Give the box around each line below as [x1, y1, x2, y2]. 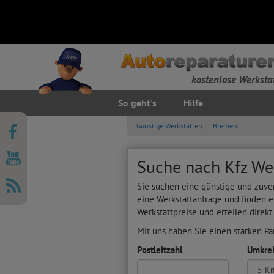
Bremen [212, 121, 237, 130]
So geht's [117, 97, 157, 109]
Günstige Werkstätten [136, 121, 202, 130]
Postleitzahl [136, 244, 182, 256]
